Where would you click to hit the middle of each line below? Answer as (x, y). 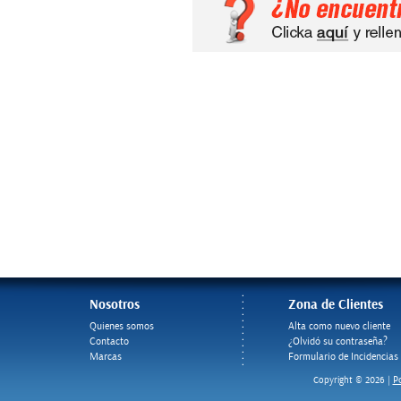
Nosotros (115, 305)
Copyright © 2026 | (353, 380)
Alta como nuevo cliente (339, 326)
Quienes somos (122, 326)
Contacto (109, 341)
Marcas (106, 357)
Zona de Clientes (336, 305)
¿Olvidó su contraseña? (338, 341)
